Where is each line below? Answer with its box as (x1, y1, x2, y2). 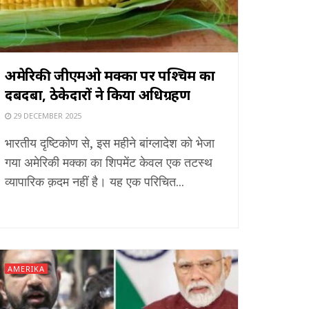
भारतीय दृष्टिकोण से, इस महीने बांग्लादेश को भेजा (5, 134, 215, 151)
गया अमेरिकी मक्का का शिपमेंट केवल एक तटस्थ (5, 153, 212, 170)
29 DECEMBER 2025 (11, 110, 81, 121)
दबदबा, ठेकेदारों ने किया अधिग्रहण (5, 85, 190, 104)
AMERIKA (8, 263, 45, 274)
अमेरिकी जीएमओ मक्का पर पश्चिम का (5, 66, 215, 85)
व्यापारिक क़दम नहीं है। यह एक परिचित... (5, 172, 184, 190)
